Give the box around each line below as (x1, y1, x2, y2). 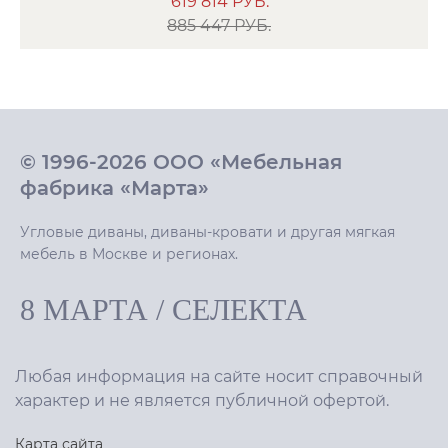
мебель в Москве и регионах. (20, 244, 238, 263)
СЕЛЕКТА (172, 292, 307, 327)
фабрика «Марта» (20, 175, 209, 200)
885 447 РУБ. (167, 15, 271, 35)
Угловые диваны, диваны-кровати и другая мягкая (20, 222, 395, 241)
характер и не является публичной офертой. (15, 390, 389, 410)
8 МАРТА (20, 292, 148, 327)
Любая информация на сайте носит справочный (15, 366, 423, 386)
